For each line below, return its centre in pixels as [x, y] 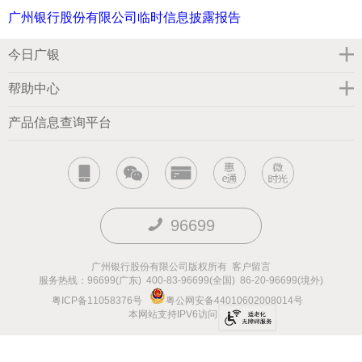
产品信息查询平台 [60, 123]
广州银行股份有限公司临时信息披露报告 [124, 18]
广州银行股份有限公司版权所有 [162, 267]
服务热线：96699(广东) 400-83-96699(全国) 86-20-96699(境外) [181, 281]
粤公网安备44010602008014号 [236, 301]
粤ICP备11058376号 [97, 301]
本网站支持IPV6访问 [173, 315]
